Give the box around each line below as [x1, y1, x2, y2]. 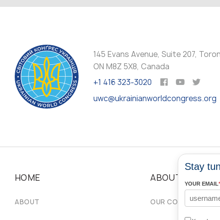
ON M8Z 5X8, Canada [93, 61, 169, 72]
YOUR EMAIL [185, 181, 219, 187]
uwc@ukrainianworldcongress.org [93, 93, 217, 104]
